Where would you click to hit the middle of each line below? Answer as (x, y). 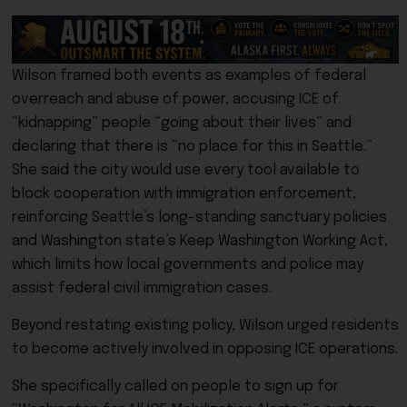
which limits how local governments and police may (188, 265)
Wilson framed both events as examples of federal (189, 76)
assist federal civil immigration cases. (142, 289)
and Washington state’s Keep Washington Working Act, (200, 242)
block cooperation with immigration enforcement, (184, 194)
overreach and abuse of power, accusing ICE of (175, 100)
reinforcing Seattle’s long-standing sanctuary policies (199, 218)
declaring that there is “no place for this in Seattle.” (192, 147)
